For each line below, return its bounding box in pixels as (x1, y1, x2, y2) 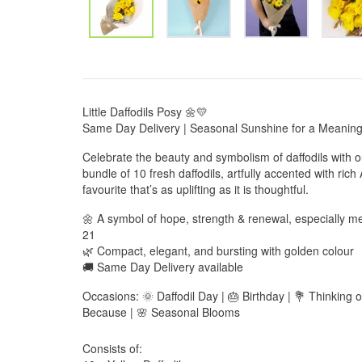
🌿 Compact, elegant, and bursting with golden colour (82, 242, 354, 259)
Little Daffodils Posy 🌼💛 (82, 103, 208, 120)
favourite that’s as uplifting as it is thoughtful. (82, 181, 309, 197)
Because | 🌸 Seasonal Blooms (82, 304, 240, 320)
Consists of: (82, 340, 142, 356)
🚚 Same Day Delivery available (82, 259, 243, 275)
